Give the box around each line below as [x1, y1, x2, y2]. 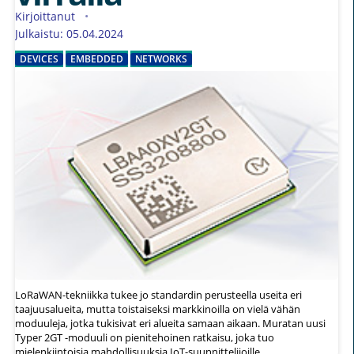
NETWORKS [135, 52, 187, 66]
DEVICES [20, 52, 58, 66]
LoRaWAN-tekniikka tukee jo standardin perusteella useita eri [15, 288, 302, 303]
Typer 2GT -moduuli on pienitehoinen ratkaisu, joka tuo [15, 330, 274, 345]
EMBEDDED [70, 52, 123, 66]
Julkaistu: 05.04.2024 [15, 26, 123, 42]
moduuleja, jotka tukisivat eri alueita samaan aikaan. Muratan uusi [15, 316, 326, 331]
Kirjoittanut [15, 9, 78, 24]
